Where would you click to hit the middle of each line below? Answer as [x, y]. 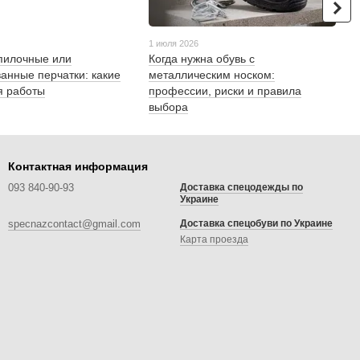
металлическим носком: [212, 75]
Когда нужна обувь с [202, 59]
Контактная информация [78, 167]
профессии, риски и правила [225, 91]
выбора [169, 107]
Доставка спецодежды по [241, 188]
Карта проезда [214, 240]
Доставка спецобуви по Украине [256, 224]
